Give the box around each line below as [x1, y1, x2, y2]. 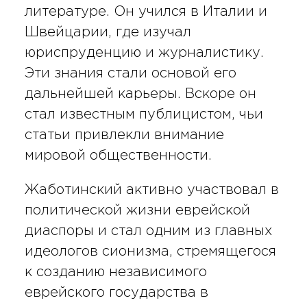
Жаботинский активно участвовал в [24, 184, 279, 197]
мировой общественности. [24, 149, 212, 162]
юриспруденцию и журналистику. [24, 47, 264, 60]
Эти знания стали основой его [24, 67, 236, 80]
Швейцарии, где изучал [24, 26, 191, 39]
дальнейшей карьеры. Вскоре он [24, 88, 256, 101]
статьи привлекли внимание [24, 129, 224, 142]
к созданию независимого [24, 266, 207, 279]
